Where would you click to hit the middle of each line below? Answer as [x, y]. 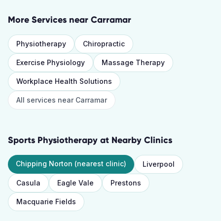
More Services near [49, 20]
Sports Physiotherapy [53, 140]
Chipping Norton [44, 164]
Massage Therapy [133, 62]
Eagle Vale [75, 183]
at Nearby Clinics [135, 140]
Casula [28, 183]
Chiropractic [104, 44]
